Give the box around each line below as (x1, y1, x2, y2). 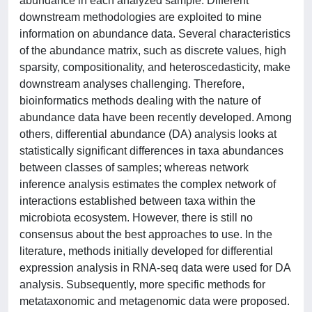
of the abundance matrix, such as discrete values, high (19, 45, 286, 56)
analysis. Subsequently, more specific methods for (19, 279, 265, 290)
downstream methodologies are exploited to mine (19, 11, 262, 23)
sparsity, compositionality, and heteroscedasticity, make (19, 61, 290, 73)
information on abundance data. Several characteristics (19, 28, 290, 40)
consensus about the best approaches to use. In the (19, 228, 272, 240)
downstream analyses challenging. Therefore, (19, 78, 244, 90)
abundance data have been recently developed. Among (19, 111, 292, 123)
